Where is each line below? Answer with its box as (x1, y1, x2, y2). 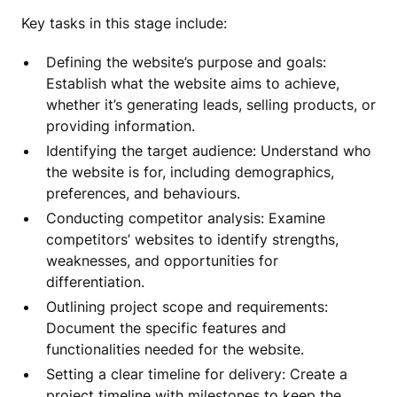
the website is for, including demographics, (46, 162, 334, 181)
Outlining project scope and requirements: (46, 297, 328, 315)
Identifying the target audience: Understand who (46, 141, 371, 160)
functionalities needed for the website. (46, 339, 304, 358)
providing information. (46, 116, 195, 135)
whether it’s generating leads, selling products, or (46, 95, 376, 113)
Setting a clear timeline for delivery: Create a (46, 364, 347, 383)
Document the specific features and (46, 318, 286, 337)
